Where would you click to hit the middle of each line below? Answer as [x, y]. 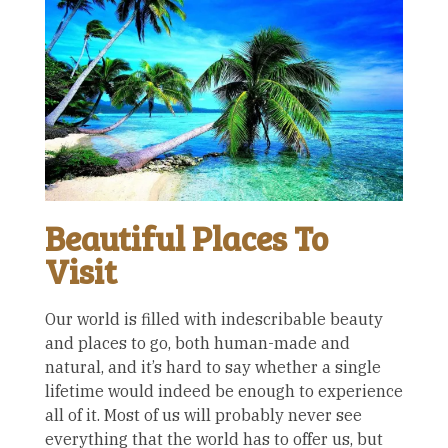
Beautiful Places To [186, 238]
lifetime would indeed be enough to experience [224, 391]
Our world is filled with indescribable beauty [214, 319]
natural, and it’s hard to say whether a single [213, 367]
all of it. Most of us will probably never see [203, 415]
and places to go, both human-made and [197, 343]
